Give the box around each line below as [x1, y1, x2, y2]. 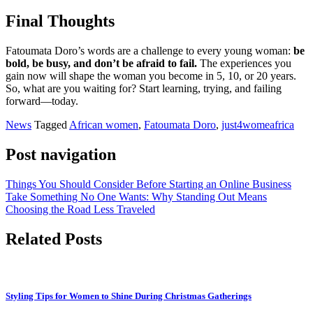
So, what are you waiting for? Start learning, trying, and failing [6, 82, 282, 95]
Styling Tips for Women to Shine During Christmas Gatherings [6, 290, 252, 301]
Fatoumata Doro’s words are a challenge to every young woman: [6, 45, 293, 57]
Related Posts [6, 229, 102, 248]
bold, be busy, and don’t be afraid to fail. [6, 57, 197, 70]
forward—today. [6, 95, 78, 108]
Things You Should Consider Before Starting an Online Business [6, 177, 291, 190]
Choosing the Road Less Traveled [6, 203, 155, 215]
